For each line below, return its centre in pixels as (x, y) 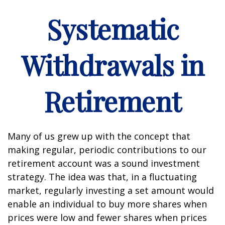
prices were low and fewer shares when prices (107, 217)
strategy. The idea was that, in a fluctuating (102, 177)
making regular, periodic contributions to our (107, 150)
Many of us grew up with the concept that (99, 136)
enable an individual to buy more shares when (107, 204)
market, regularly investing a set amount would (111, 190)
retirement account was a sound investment (104, 163)
